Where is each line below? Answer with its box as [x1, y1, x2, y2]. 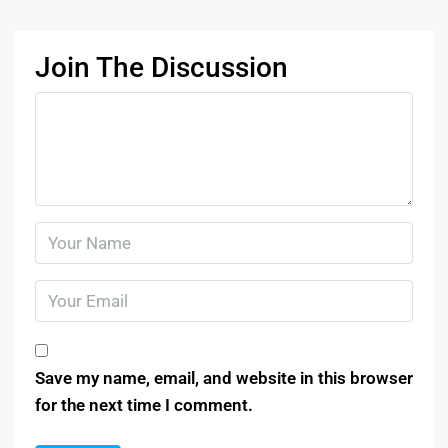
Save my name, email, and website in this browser [35, 367, 413, 388]
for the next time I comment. [35, 394, 253, 415]
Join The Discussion [35, 50, 288, 84]
